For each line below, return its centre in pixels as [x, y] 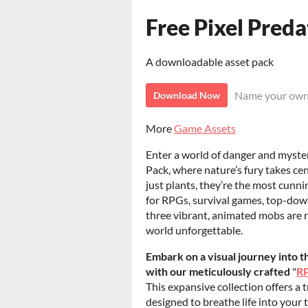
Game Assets [205, 128]
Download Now [187, 95]
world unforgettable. [194, 230]
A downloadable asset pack [210, 62]
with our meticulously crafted [218, 271]
